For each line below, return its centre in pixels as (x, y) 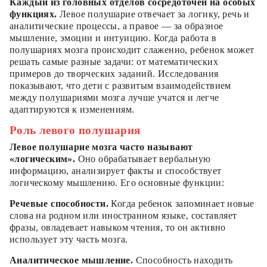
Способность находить (183, 260)
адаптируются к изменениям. (72, 110)
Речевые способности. (59, 204)
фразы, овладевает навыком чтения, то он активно (118, 228)
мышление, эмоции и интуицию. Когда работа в (113, 38)
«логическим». (43, 159)
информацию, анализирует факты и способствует (116, 171)
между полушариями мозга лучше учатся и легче (114, 98)
